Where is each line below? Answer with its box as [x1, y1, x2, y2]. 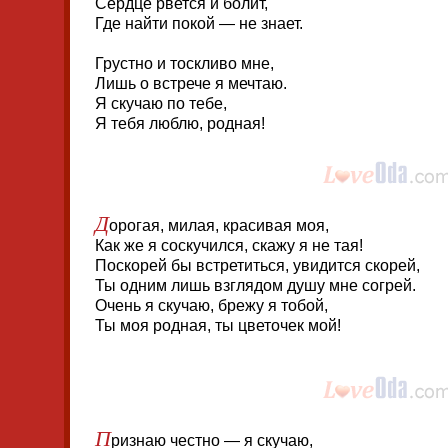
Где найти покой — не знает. [95, 15, 303, 32]
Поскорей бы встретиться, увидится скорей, [95, 257, 420, 274]
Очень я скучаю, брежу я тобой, [95, 297, 328, 314]
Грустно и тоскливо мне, [95, 55, 274, 72]
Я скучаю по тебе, [95, 95, 227, 112]
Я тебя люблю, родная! [95, 115, 265, 132]
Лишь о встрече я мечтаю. [95, 75, 287, 92]
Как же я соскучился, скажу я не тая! [95, 237, 363, 254]
